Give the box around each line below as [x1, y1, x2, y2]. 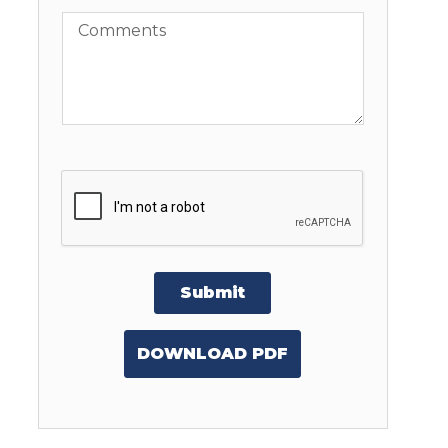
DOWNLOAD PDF [137, 344, 289, 364]
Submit [180, 283, 246, 303]
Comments [60, 13, 143, 34]
